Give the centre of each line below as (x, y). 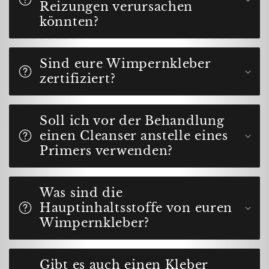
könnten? (69, 21)
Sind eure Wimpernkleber (125, 63)
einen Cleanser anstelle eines (134, 135)
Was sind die (81, 192)
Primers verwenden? (106, 150)
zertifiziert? (78, 78)
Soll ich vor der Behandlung (132, 120)
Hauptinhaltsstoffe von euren (136, 207)
